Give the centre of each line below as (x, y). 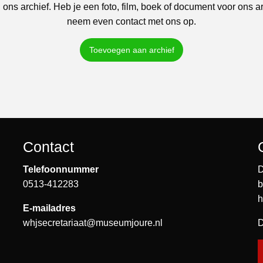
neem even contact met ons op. (131, 21)
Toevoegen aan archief (131, 50)
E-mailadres (49, 208)
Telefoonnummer (60, 170)
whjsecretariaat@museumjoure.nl (92, 223)
